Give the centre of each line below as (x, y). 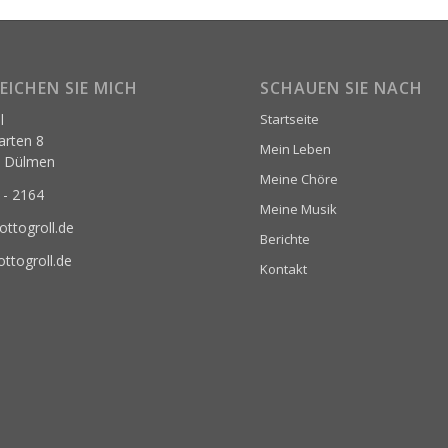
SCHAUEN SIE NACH (342, 88)
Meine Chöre (299, 179)
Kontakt (284, 269)
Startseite (290, 119)
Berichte (285, 239)
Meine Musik (299, 209)
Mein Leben (296, 149)
